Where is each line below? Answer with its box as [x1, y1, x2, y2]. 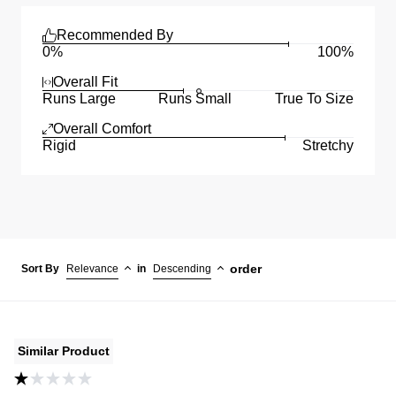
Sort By [21, 263, 59, 276]
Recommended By [57, 27, 173, 43]
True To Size [274, 91, 354, 107]
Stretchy [301, 138, 354, 154]
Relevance [66, 263, 118, 276]
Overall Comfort [53, 121, 151, 137]
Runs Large [42, 91, 116, 107]
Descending [153, 263, 211, 276]
